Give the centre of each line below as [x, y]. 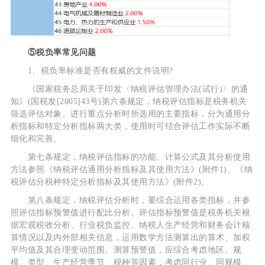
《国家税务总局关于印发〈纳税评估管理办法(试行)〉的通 [129, 89]
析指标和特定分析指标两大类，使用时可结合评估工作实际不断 [130, 127]
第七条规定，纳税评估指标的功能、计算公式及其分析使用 [130, 157]
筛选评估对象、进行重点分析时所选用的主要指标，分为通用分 [130, 114]
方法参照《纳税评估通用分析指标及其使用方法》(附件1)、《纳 [132, 170]
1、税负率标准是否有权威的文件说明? [92, 71]
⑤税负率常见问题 [53, 53]
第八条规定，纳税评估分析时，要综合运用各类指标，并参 [130, 201]
